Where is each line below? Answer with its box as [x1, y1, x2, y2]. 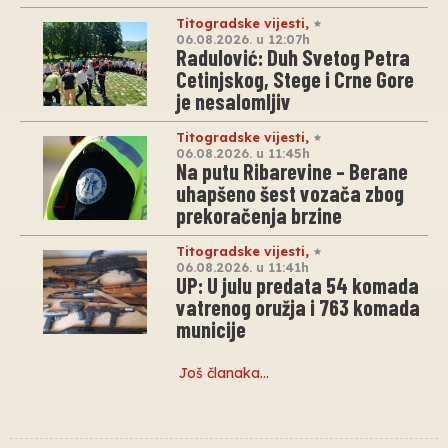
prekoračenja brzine [176, 201, 342, 228]
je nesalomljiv [176, 87, 291, 114]
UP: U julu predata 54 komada [176, 271, 419, 298]
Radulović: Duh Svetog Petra [176, 43, 410, 70]
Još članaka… [179, 363, 269, 382]
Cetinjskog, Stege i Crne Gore [176, 65, 414, 92]
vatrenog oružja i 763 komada [176, 293, 420, 320]
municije [176, 315, 246, 342]
